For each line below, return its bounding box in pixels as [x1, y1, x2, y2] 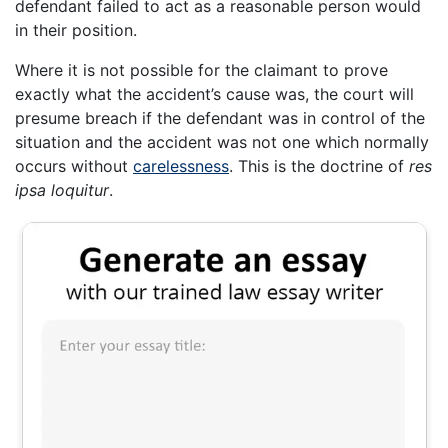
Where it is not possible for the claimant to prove [15, 60, 388, 81]
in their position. [15, 20, 137, 41]
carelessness [133, 156, 229, 177]
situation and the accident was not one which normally [15, 132, 429, 153]
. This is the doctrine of [229, 156, 409, 177]
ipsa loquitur [15, 180, 109, 201]
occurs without [15, 156, 133, 177]
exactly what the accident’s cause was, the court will [15, 84, 414, 105]
